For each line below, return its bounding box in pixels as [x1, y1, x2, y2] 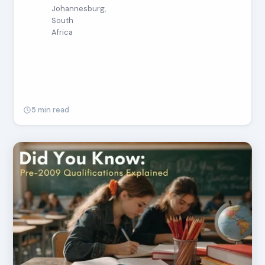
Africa [51, 27, 73, 37]
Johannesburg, [51, 4, 106, 14]
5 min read [31, 105, 70, 115]
